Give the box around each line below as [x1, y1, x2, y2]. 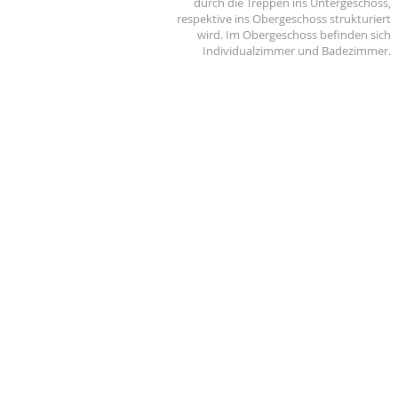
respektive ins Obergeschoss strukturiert [177, 11, 391, 27]
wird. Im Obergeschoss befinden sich [197, 27, 391, 43]
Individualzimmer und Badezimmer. [203, 43, 391, 59]
